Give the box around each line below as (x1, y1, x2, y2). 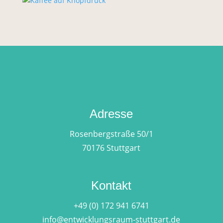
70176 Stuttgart (82, 142, 141, 153)
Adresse (90, 107, 133, 120)
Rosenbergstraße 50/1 (69, 128, 153, 139)
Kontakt (91, 178, 132, 192)
